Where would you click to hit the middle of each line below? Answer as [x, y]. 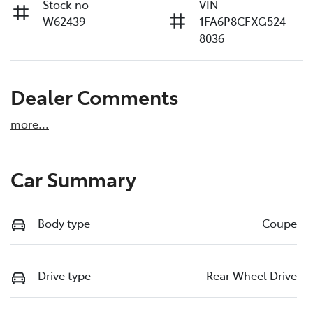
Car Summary [73, 178]
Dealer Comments [95, 96]
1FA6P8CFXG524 [242, 21]
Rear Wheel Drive [252, 276]
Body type [64, 223]
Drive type [64, 276]
